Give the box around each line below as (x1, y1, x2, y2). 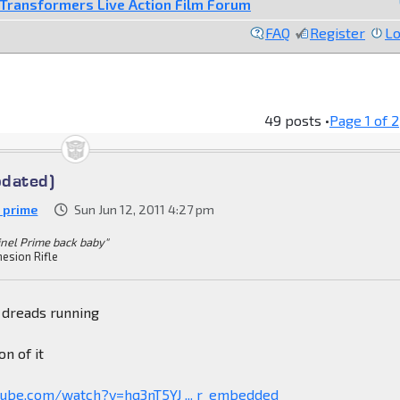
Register (310, 23, 365, 41)
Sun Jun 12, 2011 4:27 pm (74, 201, 215, 217)
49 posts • (264, 111, 329, 129)
